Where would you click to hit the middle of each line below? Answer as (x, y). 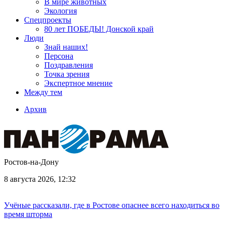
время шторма (28, 214)
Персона (59, 56)
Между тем (43, 92)
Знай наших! (66, 47)
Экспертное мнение (78, 83)
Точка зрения (67, 74)
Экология (61, 11)
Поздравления (69, 65)
